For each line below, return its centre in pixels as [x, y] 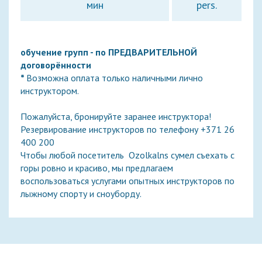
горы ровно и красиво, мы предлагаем [97, 168]
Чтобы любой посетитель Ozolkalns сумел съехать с [127, 155]
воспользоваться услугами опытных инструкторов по [127, 181]
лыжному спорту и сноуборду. [81, 194]
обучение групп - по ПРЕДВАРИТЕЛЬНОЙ [109, 52]
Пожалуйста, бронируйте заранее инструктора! [116, 116]
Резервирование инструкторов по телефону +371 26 [127, 129]
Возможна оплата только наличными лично [115, 78]
